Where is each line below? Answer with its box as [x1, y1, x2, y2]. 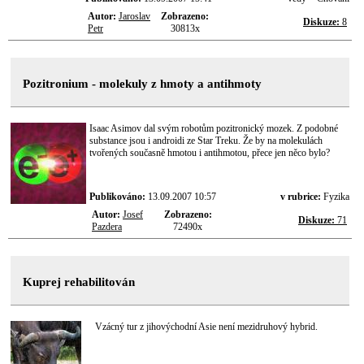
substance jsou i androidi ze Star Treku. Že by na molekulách [89, 135, 323, 146]
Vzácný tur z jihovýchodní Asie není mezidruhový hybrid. [95, 321, 318, 332]
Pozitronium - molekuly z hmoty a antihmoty [23, 77, 262, 90]
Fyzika [323, 191, 349, 202]
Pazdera [92, 221, 122, 232]
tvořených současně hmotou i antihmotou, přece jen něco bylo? [89, 147, 330, 158]
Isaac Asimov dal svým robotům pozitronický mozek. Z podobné [89, 123, 338, 134]
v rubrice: [280, 191, 323, 202]
